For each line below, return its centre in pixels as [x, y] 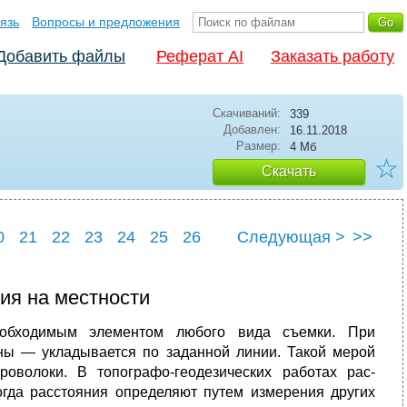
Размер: [258, 146]
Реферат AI [200, 56]
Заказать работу [333, 56]
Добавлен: [252, 129]
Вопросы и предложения [106, 22]
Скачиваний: [247, 113]
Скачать [289, 171]
